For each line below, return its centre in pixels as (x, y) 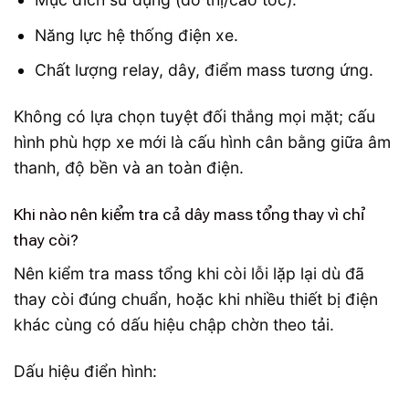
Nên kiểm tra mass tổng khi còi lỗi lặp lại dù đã (189, 273)
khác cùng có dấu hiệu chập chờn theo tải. (174, 324)
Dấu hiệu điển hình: (85, 371)
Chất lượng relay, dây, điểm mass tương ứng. (204, 70)
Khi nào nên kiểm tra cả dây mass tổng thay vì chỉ (189, 215)
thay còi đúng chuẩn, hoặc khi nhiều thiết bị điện (196, 299)
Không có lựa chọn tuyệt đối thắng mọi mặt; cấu (194, 117)
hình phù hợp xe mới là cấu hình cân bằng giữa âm (202, 142)
